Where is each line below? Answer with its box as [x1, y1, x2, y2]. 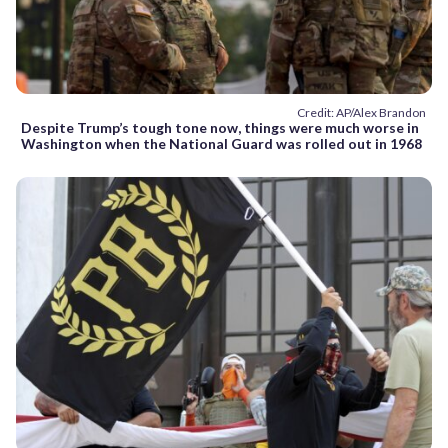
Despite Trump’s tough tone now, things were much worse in [21, 118, 419, 136]
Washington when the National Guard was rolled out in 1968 [21, 134, 422, 152]
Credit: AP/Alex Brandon [297, 104, 426, 120]
